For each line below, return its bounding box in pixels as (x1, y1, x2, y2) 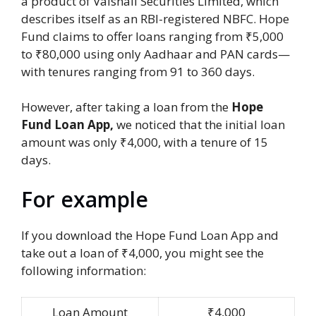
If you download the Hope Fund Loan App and (21, 226, 279, 243)
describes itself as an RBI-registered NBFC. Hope (21, 10, 289, 27)
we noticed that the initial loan (114, 116, 285, 133)
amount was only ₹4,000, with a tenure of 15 (21, 134, 268, 151)
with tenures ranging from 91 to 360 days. (21, 63, 255, 80)
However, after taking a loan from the (21, 99, 231, 116)
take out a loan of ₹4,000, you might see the (21, 244, 264, 261)
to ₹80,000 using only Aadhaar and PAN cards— (21, 45, 290, 62)
